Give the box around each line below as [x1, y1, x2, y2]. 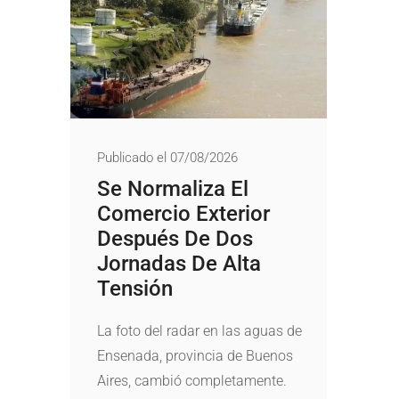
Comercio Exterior [97, 201, 270, 227]
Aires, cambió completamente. [97, 372, 287, 390]
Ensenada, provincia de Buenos [97, 347, 293, 365]
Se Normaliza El [97, 176, 248, 202]
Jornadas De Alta [97, 251, 261, 277]
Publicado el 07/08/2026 [97, 150, 238, 167]
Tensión [97, 276, 173, 302]
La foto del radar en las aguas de [97, 322, 302, 340]
